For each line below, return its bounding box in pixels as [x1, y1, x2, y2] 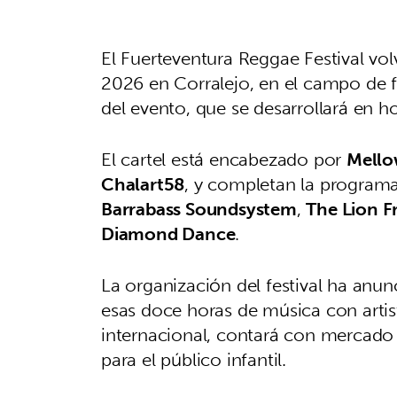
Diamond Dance [101, 218, 236, 250]
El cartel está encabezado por [101, 144, 346, 175]
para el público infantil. [101, 344, 287, 376]
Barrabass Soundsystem [101, 193, 297, 225]
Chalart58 [101, 168, 185, 200]
